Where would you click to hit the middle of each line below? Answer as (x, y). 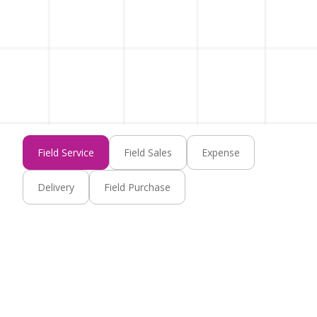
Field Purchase (137, 187)
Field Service (65, 152)
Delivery (56, 187)
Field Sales (148, 152)
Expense (220, 152)
